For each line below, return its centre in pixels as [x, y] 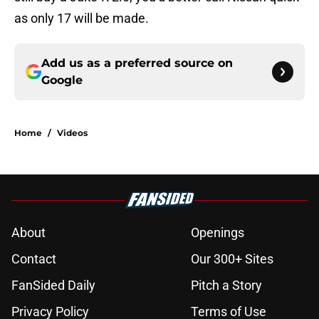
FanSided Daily [53, 286]
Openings [218, 233]
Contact [34, 259]
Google [62, 80]
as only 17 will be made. [82, 19]
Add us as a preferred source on [137, 63]
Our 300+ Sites [232, 259]
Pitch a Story [226, 286]
